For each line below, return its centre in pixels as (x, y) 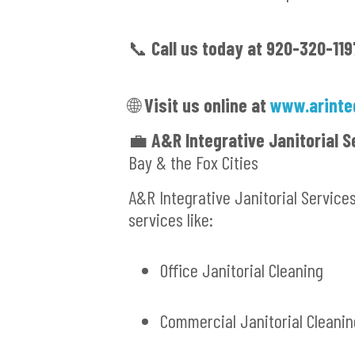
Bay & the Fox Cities (193, 162)
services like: (171, 219)
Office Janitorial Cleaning (242, 270)
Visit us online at (207, 105)
